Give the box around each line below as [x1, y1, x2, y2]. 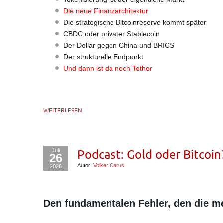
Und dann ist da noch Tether [63, 64, 152, 72]
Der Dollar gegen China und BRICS [63, 41, 174, 49]
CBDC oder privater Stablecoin [63, 30, 160, 38]
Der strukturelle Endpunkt [63, 53, 143, 61]
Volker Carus [93, 162, 124, 168]
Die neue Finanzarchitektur [63, 7, 148, 15]
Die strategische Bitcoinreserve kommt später [63, 18, 206, 26]
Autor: [77, 162, 93, 168]
